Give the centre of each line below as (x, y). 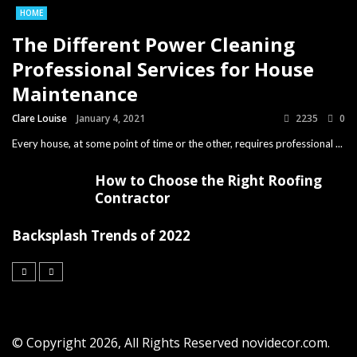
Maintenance (75, 93)
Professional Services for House (163, 69)
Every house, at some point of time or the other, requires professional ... (177, 143)
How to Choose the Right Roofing (208, 180)
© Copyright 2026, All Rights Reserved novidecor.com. (171, 342)
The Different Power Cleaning (153, 44)
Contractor (132, 198)
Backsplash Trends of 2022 (101, 235)
